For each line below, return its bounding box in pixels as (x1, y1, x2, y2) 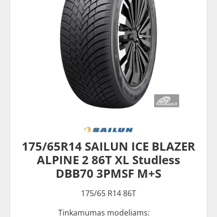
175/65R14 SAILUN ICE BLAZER (22, 138, 195, 154)
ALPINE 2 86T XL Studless (37, 152, 180, 168)
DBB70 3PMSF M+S (56, 165, 161, 181)
